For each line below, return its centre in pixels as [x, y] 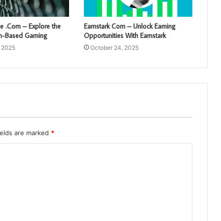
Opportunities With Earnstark [125, 36]
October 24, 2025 [114, 48]
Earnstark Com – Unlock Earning [129, 26]
